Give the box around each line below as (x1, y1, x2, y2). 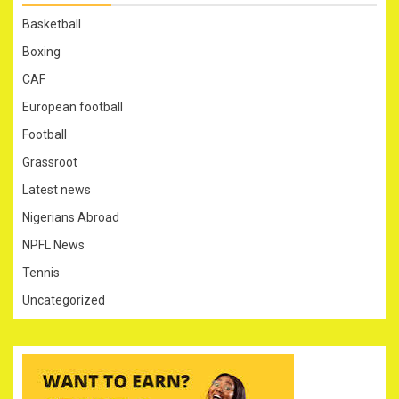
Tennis (22, 265, 60, 280)
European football (22, 99, 123, 114)
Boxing (22, 44, 61, 59)
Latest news (22, 182, 91, 197)
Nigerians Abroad (22, 209, 119, 224)
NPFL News (22, 237, 85, 252)
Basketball (22, 16, 81, 31)
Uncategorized (22, 292, 105, 307)
